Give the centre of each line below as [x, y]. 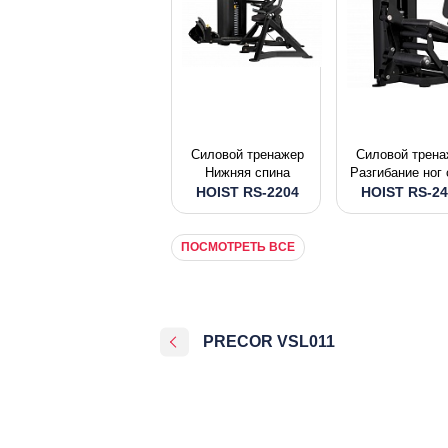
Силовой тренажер [247, 154]
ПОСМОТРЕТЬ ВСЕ [238, 247]
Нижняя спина [247, 172]
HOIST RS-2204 [247, 192]
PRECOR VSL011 [269, 341]
